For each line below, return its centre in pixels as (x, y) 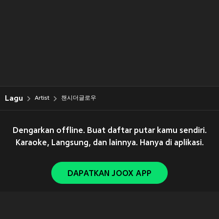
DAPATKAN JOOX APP (109, 174)
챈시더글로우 (79, 98)
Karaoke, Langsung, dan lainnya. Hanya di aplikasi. (109, 143)
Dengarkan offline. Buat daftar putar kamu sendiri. (109, 131)
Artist (42, 98)
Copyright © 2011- (58, 214)
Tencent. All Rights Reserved (144, 214)
